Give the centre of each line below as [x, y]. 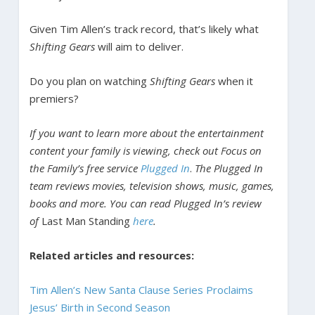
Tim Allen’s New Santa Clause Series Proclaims [141, 289]
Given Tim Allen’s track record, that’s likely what [144, 28]
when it [234, 81]
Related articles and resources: [111, 255]
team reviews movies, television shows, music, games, [152, 185]
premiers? [54, 98]
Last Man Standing [87, 220]
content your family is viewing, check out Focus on [145, 150]
